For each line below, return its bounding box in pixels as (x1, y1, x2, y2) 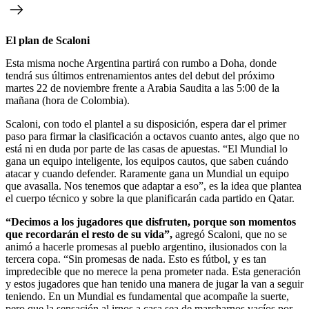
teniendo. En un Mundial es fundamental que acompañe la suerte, (6, 290, 289, 302)
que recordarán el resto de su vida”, (6, 228, 172, 240)
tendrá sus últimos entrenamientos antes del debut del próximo (6, 69, 275, 81)
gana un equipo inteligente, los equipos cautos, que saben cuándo (6, 154, 288, 167)
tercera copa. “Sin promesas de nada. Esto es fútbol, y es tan (6, 252, 266, 265)
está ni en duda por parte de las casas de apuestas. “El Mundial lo (6, 142, 288, 154)
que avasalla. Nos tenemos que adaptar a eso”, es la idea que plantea (6, 179, 301, 192)
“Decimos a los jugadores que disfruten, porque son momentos (6, 215, 296, 228)
